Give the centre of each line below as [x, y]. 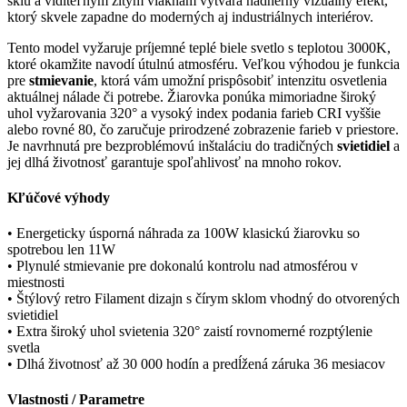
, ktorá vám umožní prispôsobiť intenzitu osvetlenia [240, 80]
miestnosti [36, 283]
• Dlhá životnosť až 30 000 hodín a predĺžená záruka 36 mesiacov [196, 364]
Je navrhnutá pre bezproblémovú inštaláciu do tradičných [172, 145]
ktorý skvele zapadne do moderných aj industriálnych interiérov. [190, 16]
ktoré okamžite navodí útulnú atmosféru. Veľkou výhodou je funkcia [203, 64]
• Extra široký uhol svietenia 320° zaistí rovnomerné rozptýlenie [190, 332]
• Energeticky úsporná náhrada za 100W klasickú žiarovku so [184, 233]
